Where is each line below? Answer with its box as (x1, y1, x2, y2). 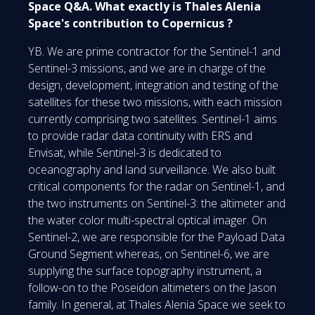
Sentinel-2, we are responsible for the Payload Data (28, 229, 285, 245)
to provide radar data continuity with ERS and (28, 127, 252, 143)
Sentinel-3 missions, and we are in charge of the (28, 60, 266, 76)
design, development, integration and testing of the (28, 77, 278, 93)
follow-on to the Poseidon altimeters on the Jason (28, 279, 276, 295)
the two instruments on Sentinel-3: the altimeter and (28, 195, 285, 211)
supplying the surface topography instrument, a (28, 262, 262, 278)
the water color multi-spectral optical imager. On (28, 212, 266, 228)
